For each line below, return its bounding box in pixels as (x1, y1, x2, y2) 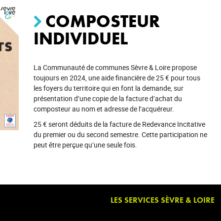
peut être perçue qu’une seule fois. (33, 140, 137, 149)
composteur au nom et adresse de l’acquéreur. (33, 104, 174, 113)
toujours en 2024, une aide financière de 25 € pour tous (33, 73, 200, 82)
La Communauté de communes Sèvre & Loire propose (33, 63, 197, 72)
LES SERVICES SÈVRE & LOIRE (110, 195, 215, 205)
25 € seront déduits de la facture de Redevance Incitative (33, 119, 205, 129)
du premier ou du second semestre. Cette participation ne (33, 130, 207, 139)
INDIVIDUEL (33, 28, 128, 50)
